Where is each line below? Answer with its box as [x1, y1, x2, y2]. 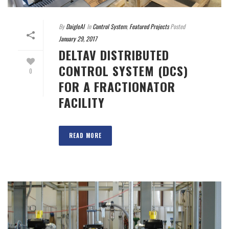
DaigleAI [66, 21, 84, 31]
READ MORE [69, 131, 102, 140]
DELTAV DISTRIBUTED [59, 45, 169, 64]
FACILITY [59, 93, 105, 111]
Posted [169, 21, 185, 31]
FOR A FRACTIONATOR [59, 77, 175, 96]
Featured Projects [129, 21, 169, 31]
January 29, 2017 [59, 34, 97, 43]
